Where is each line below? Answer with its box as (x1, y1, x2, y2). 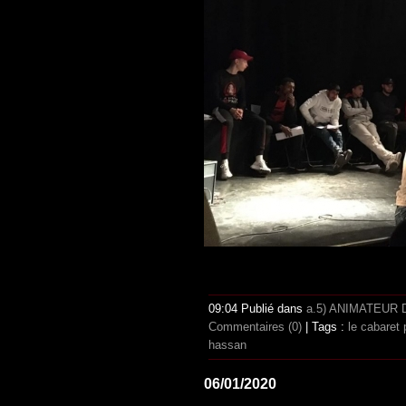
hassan (208, 337, 246, 352)
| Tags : (302, 319, 348, 333)
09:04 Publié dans (208, 301, 306, 315)
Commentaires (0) (208, 319, 302, 333)
